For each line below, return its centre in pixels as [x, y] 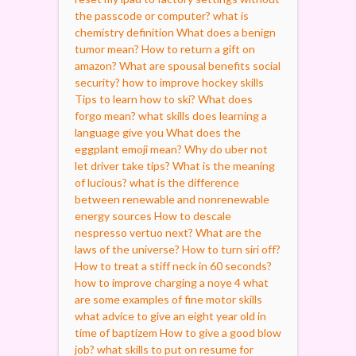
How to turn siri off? [231, 249]
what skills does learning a [203, 115]
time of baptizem [116, 332]
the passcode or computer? [143, 15]
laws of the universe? [127, 249]
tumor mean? [107, 48]
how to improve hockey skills [193, 82]
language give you [119, 132]
